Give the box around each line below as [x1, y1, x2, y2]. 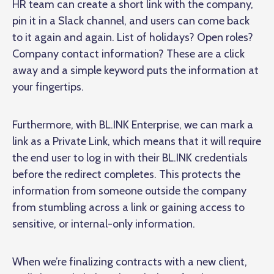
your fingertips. [12, 80, 84, 94]
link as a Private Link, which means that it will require [12, 135, 261, 149]
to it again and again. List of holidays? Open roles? [12, 31, 253, 45]
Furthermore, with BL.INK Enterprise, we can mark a [12, 118, 253, 132]
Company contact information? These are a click [12, 47, 245, 61]
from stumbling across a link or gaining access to [12, 201, 245, 215]
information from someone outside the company [12, 184, 246, 198]
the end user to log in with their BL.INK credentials [12, 151, 248, 165]
